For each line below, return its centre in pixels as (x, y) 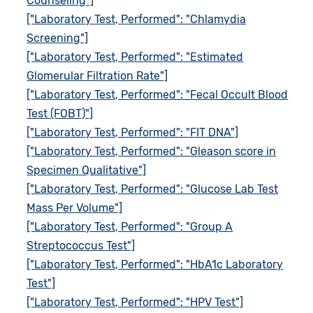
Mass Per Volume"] (75, 208)
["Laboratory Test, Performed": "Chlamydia (137, 19)
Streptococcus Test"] (81, 245)
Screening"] (58, 38)
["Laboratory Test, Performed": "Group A (130, 226)
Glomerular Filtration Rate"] (97, 75)
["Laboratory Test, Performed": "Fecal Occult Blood (158, 94)
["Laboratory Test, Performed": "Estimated (135, 57)
